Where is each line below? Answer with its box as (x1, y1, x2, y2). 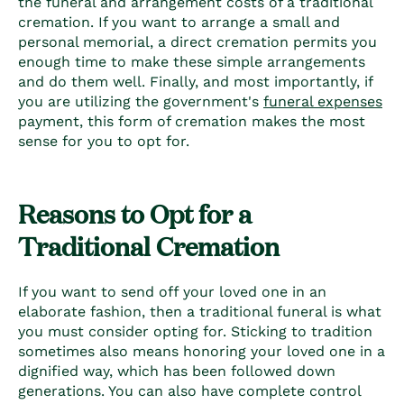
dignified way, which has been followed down (18, 362, 335, 380)
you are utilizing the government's (18, 92, 263, 110)
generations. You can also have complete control (18, 381, 361, 399)
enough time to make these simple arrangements (18, 52, 365, 70)
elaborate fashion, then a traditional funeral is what (18, 302, 381, 320)
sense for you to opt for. (18, 132, 189, 150)
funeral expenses (263, 92, 382, 110)
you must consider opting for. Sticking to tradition (18, 322, 372, 340)
